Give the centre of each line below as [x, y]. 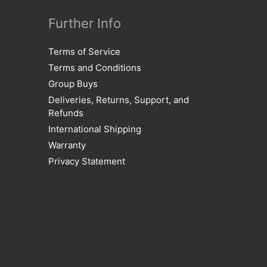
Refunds [66, 113]
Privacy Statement [87, 161]
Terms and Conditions [95, 68]
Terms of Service [84, 52]
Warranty [67, 145]
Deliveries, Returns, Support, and [119, 100]
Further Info [85, 23]
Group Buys [73, 84]
